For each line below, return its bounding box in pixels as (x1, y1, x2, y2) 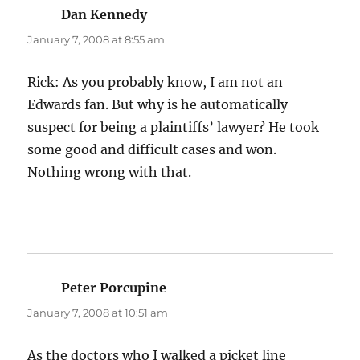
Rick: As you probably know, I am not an (27, 74, 284, 91)
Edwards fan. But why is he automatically (27, 96, 288, 113)
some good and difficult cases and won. (27, 141, 277, 158)
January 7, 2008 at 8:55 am (27, 33, 166, 47)
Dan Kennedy (61, 6, 148, 23)
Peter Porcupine (61, 280, 167, 297)
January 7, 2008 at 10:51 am (27, 306, 169, 320)
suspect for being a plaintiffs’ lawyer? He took (27, 119, 320, 136)
